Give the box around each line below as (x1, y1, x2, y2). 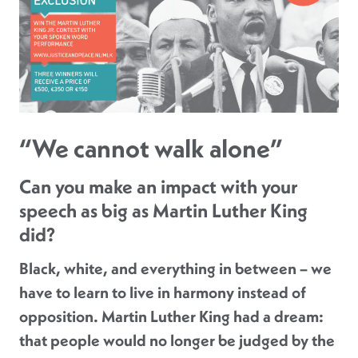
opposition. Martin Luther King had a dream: (19, 306, 324, 328)
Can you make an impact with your (19, 174, 297, 200)
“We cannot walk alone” (19, 132, 283, 165)
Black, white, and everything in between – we (19, 258, 332, 280)
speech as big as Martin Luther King (19, 198, 308, 224)
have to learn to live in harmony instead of (19, 282, 306, 304)
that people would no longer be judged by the (19, 330, 335, 352)
